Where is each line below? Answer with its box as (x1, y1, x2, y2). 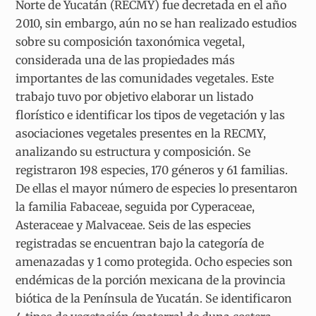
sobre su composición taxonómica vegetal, (16, 34, 245, 49)
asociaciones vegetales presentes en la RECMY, (16, 126, 267, 140)
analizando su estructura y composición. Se (16, 144, 251, 159)
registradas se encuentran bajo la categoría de (16, 236, 265, 250)
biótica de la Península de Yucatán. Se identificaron (16, 291, 293, 305)
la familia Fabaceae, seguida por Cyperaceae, (16, 199, 255, 214)
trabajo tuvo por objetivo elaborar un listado (16, 89, 254, 104)
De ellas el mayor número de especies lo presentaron (16, 181, 298, 195)
